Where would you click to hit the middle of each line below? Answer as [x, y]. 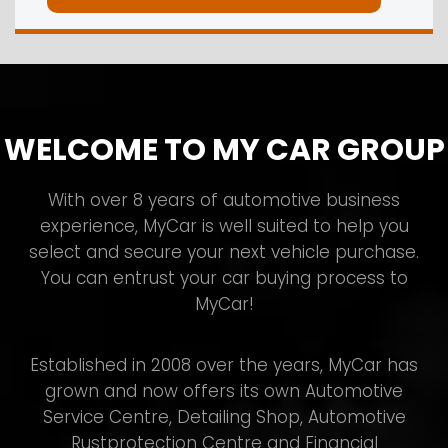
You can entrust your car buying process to [224, 278]
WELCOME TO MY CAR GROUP [224, 150]
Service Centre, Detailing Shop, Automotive [224, 417]
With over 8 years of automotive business [224, 200]
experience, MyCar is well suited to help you [224, 226]
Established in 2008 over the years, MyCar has [224, 365]
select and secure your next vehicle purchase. [224, 252]
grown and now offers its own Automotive [224, 391]
